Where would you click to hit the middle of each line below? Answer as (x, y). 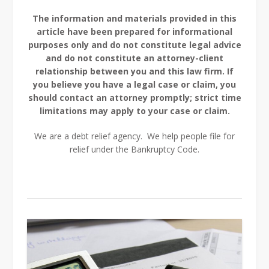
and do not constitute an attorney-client (134, 58)
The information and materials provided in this (134, 18)
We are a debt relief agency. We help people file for (134, 136)
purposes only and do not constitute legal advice (134, 44)
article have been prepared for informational (134, 31)
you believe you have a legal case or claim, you (134, 84)
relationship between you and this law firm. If (134, 71)
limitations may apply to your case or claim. (134, 110)
